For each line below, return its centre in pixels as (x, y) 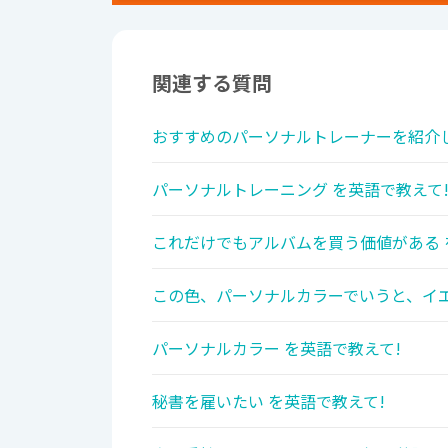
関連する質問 (212, 83)
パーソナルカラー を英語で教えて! (276, 348)
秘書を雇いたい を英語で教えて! (268, 401)
